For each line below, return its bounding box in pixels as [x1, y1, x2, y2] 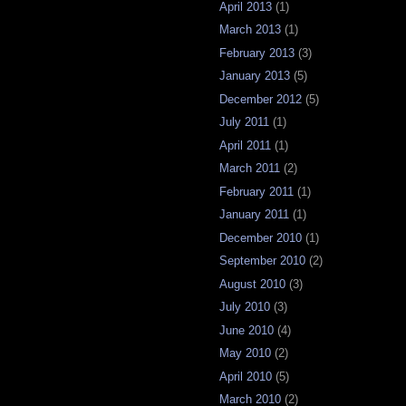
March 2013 [219, 23, 281, 37]
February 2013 [219, 45, 295, 60]
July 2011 [219, 115, 269, 130]
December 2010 [219, 230, 302, 245]
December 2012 [219, 92, 302, 106]
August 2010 [219, 276, 285, 291]
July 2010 [219, 300, 270, 314]
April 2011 [219, 138, 271, 152]
